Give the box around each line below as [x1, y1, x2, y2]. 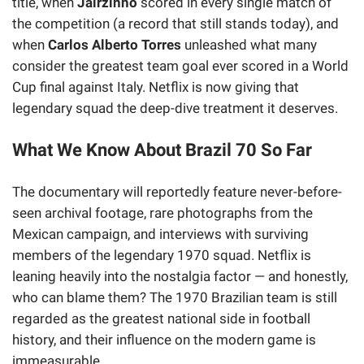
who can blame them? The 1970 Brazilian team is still [12, 288, 337, 305]
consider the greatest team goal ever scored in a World [12, 58, 349, 75]
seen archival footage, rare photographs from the [12, 204, 313, 221]
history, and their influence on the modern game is [12, 331, 316, 348]
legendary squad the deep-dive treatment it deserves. [12, 100, 338, 117]
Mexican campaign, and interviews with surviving [12, 225, 309, 242]
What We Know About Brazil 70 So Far [12, 139, 312, 161]
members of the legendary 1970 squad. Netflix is [12, 246, 311, 263]
